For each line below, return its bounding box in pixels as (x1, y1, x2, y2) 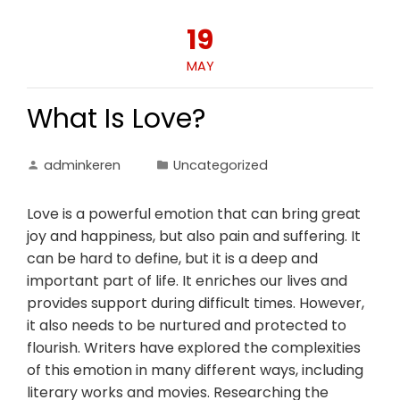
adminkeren (44, 156, 121, 174)
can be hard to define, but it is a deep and (27, 248, 318, 269)
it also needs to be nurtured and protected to (27, 315, 346, 336)
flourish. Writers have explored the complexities (27, 337, 361, 358)
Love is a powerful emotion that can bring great (27, 204, 361, 224)
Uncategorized (173, 156, 268, 174)
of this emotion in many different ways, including (27, 360, 363, 380)
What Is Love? (27, 100, 205, 137)
